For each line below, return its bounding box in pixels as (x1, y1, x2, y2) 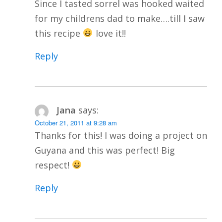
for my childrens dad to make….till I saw (35, 12, 205, 24)
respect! (35, 159, 72, 171)
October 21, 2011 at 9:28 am (35, 117, 117, 127)
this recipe (35, 27, 83, 39)
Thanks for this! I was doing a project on (35, 129, 207, 141)
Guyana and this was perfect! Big (35, 144, 175, 156)
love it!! (93, 27, 126, 39)
